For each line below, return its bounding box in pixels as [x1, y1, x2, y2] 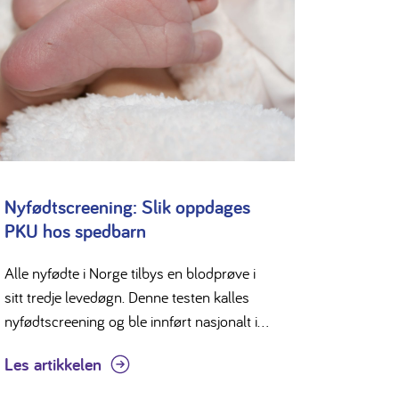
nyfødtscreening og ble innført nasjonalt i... [4, 310, 269, 331]
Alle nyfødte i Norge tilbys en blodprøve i [4, 262, 256, 283]
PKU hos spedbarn [4, 217, 146, 243]
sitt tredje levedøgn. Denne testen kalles [4, 286, 249, 307]
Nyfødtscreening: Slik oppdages [4, 193, 250, 219]
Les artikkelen [4, 352, 102, 376]
